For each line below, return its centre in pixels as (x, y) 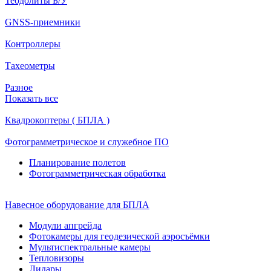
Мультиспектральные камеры (90, 247)
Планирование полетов (77, 162)
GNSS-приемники (43, 22)
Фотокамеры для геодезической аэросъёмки (119, 236)
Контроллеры (33, 44)
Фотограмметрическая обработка (97, 173)
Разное (19, 87)
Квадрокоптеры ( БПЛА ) (57, 120)
